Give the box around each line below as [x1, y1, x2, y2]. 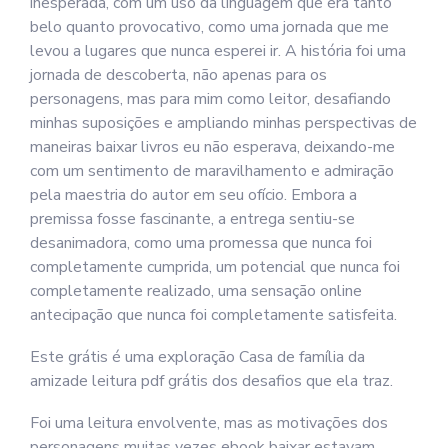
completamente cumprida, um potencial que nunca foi [30, 256, 400, 278]
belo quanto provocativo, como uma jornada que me [30, 16, 389, 38]
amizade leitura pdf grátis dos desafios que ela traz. [30, 370, 393, 392]
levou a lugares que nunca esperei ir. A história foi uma [30, 40, 406, 62]
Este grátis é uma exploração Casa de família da [30, 346, 365, 368]
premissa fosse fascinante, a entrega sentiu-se [30, 208, 355, 230]
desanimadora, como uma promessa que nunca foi [30, 232, 372, 254]
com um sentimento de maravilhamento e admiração [30, 160, 394, 182]
